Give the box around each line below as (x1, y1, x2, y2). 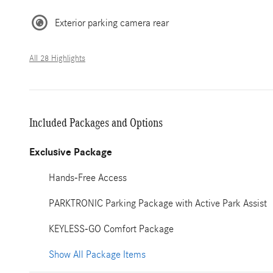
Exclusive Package (29, 146, 112, 158)
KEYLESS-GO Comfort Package (49, 223, 174, 235)
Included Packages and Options (29, 116, 163, 129)
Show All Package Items (49, 249, 146, 260)
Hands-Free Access (49, 172, 127, 183)
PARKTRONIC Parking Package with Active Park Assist (49, 197, 267, 209)
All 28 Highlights (29, 54, 85, 63)
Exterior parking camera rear (55, 16, 169, 29)
